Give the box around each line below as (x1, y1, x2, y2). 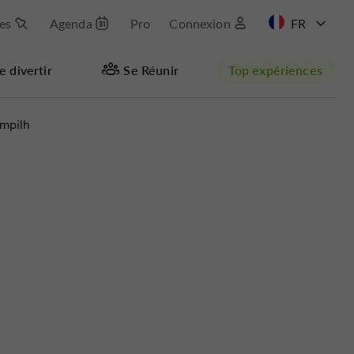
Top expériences (228, 61, 322, 78)
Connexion (169, 15, 231, 32)
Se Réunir (123, 61, 179, 78)
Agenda (49, 15, 92, 32)
